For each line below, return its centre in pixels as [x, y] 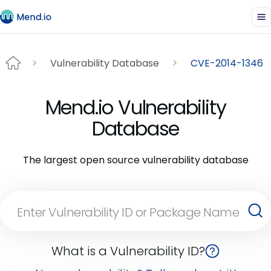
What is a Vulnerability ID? [128, 251]
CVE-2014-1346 [227, 63]
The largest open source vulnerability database [135, 160]
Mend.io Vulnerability [135, 107]
